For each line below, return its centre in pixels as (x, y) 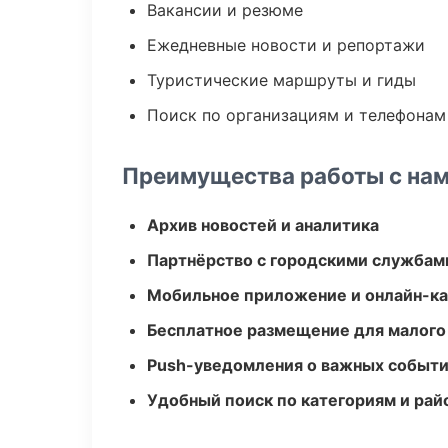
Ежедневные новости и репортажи (286, 45)
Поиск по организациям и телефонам (296, 115)
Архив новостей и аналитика (263, 225)
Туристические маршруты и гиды (281, 80)
